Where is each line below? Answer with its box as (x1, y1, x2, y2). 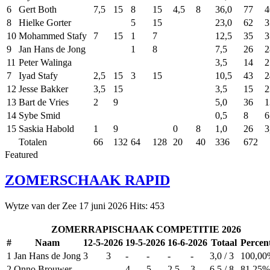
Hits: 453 (130, 200, 165, 211)
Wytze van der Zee (5, 200, 77, 211)
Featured (5, 149, 38, 160)
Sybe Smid (19, 110, 60, 121)
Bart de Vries (19, 97, 69, 108)
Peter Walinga (19, 57, 72, 68)
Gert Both (19, 4, 57, 15)
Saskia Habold (19, 124, 74, 134)
